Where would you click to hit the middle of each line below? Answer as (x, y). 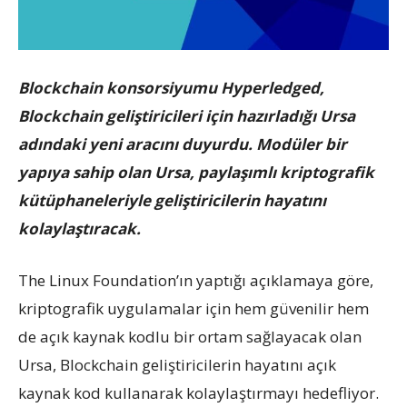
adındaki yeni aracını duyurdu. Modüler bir (183, 144)
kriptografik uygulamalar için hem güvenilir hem (194, 308)
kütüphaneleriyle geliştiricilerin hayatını (172, 200)
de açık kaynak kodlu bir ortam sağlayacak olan (190, 336)
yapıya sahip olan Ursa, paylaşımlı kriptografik (196, 172)
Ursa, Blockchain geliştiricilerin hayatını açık (177, 364)
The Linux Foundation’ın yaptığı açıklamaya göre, (196, 280)
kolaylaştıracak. (79, 228)
